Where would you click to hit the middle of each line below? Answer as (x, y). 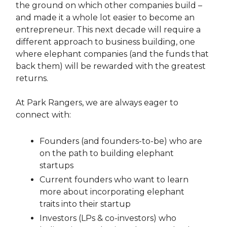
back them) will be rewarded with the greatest (111, 66)
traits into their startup (85, 204)
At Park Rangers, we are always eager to (97, 102)
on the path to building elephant (107, 153)
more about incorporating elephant (112, 192)
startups (56, 165)
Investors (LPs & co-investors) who (108, 218)
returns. (32, 78)
